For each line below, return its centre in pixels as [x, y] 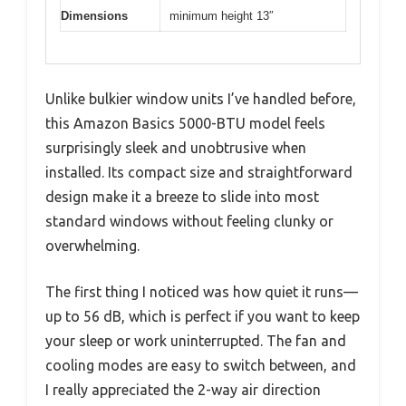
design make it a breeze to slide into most [182, 196]
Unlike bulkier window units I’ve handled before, [201, 98]
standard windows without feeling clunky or [189, 221]
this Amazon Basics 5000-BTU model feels [185, 123]
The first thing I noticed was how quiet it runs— [202, 291]
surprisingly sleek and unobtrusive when [176, 147]
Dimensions [94, 16]
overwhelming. [92, 245]
